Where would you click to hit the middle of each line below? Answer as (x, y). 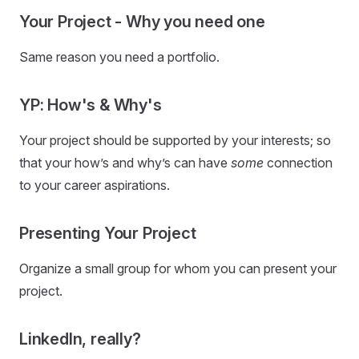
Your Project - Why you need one (142, 22)
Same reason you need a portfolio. (119, 57)
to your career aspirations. (95, 185)
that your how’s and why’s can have (125, 163)
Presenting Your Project (108, 233)
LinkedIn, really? (80, 339)
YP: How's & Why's (91, 105)
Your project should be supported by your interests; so (175, 140)
